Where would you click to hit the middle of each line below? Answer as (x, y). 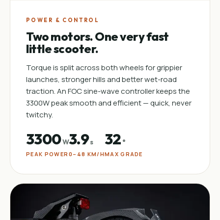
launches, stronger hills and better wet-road (101, 79)
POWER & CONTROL (63, 20)
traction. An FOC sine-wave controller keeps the (108, 91)
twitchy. (40, 115)
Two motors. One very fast (98, 36)
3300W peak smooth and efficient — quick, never (109, 103)
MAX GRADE (124, 154)
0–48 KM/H (87, 154)
